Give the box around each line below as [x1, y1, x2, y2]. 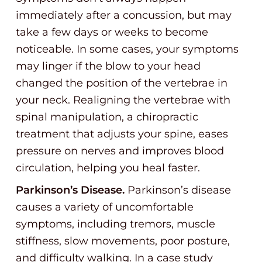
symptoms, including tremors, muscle [16, 218, 215, 230]
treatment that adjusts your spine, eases [16, 127, 228, 140]
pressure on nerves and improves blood [16, 144, 224, 157]
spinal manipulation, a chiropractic [16, 111, 198, 123]
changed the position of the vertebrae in [16, 77, 227, 89]
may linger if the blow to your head [16, 60, 201, 73]
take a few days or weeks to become [16, 26, 208, 39]
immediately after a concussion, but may [16, 9, 232, 22]
